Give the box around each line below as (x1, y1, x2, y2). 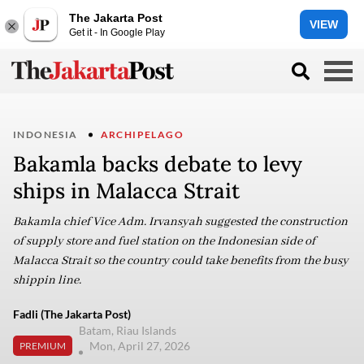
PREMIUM (19, 339, 66, 352)
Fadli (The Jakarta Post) (13, 307, 131, 321)
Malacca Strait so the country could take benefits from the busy (13, 253, 349, 268)
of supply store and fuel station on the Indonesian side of (13, 234, 315, 249)
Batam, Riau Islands (79, 323, 176, 337)
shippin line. (13, 273, 81, 288)
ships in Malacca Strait (13, 177, 240, 204)
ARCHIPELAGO (100, 128, 184, 141)
